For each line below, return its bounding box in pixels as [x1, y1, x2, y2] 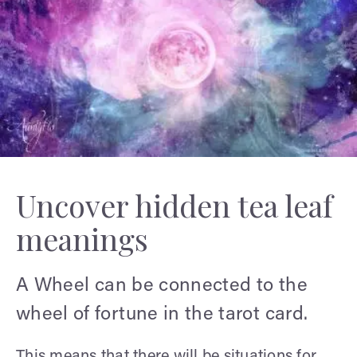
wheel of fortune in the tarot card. [16, 304, 308, 324]
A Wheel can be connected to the [16, 276, 308, 296]
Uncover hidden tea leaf [16, 184, 332, 226]
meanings [16, 218, 148, 259]
